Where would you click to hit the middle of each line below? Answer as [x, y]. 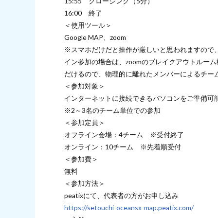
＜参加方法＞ [85, 183]
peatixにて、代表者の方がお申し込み [121, 195]
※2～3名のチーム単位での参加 [112, 110]
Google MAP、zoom [95, 37]
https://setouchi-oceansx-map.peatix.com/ [129, 207]
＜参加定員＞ [85, 122]
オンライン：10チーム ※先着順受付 [123, 146]
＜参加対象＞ [85, 86]
